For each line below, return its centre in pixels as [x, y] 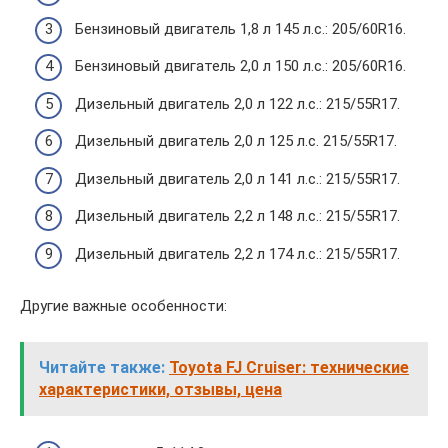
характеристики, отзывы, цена [160, 389]
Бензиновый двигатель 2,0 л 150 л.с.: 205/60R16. [240, 66]
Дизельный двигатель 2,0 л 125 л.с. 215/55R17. [236, 141]
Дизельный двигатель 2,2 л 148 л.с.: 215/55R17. [237, 216]
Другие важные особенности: [123, 305]
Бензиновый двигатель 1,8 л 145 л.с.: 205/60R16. [240, 28]
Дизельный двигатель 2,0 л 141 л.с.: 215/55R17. [237, 178]
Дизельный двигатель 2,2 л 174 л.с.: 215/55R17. [237, 253]
